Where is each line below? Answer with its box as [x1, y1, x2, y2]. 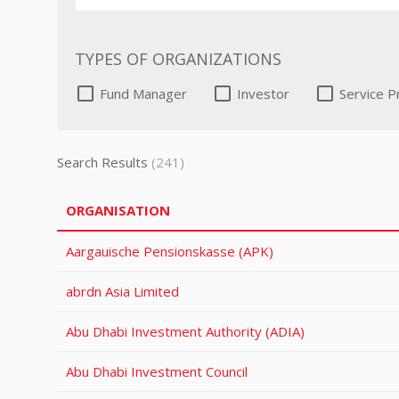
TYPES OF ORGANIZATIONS [75, 48, 281, 69]
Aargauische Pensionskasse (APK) [66, 242, 273, 260]
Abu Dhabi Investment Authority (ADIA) [66, 322, 305, 340]
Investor [237, 85, 289, 102]
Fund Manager [100, 85, 187, 102]
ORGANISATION [66, 201, 170, 219]
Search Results [57, 153, 148, 171]
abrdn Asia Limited [66, 282, 179, 300]
